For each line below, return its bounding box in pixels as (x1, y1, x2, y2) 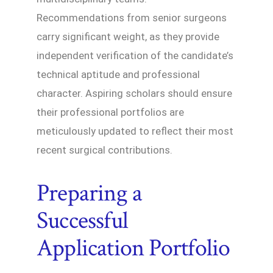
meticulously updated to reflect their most (37, 124, 233, 137)
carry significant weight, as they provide (37, 30, 219, 43)
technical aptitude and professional (37, 68, 200, 80)
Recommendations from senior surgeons (37, 11, 227, 24)
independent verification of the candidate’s (37, 49, 233, 62)
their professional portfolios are (37, 105, 184, 118)
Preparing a (37, 177, 143, 209)
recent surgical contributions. (37, 143, 172, 156)
